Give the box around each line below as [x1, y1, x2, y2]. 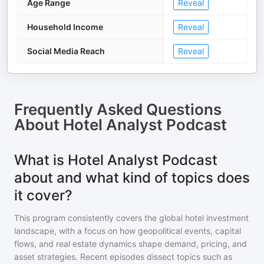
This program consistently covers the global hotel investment [14, 213, 249, 223]
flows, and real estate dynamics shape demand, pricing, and [14, 239, 247, 249]
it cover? [14, 187, 72, 204]
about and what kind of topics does [14, 169, 250, 186]
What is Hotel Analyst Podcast [14, 151, 217, 169]
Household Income [27, 22, 103, 32]
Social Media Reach [27, 46, 105, 56]
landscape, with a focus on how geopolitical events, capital [14, 226, 241, 236]
